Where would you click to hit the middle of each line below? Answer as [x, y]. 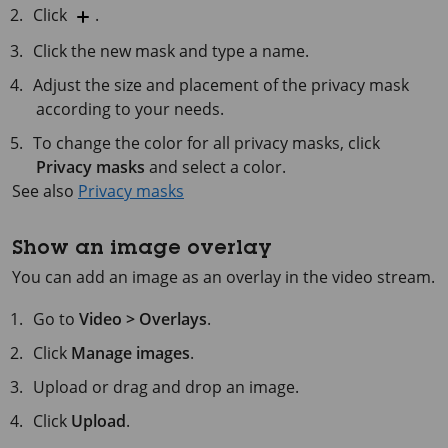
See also [45, 190]
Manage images [131, 352]
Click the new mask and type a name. [171, 50]
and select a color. [215, 166]
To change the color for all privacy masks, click [207, 142]
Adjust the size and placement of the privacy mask [221, 84]
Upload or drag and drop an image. [166, 386]
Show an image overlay [141, 249]
